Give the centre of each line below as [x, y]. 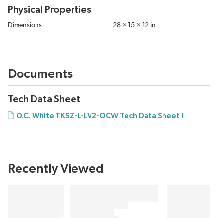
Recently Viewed [56, 169]
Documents [40, 74]
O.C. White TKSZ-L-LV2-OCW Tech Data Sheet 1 [100, 116]
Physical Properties [49, 10]
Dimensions [25, 26]
